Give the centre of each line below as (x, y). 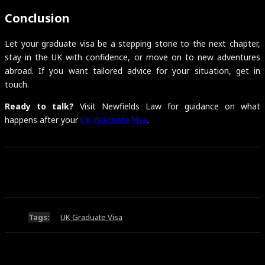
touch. (17, 84)
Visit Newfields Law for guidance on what (167, 106)
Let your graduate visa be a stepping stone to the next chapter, (132, 43)
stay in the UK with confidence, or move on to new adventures (132, 57)
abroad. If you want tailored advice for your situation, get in (132, 70)
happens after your (43, 119)
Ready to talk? (39, 106)
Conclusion (37, 18)
